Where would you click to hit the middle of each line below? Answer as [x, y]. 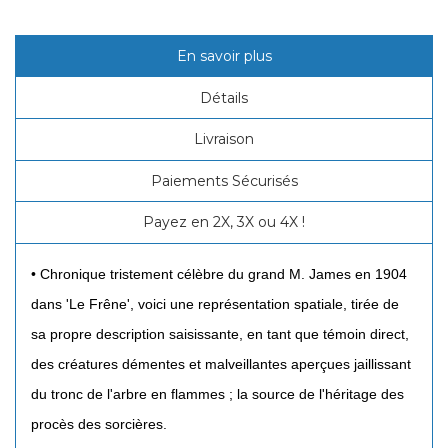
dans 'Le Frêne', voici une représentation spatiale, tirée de [215, 303]
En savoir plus [224, 56]
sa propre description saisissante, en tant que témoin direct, [220, 333]
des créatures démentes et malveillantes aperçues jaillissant [221, 363]
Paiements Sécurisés [224, 180]
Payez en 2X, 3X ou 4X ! [224, 222]
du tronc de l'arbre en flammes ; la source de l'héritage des [217, 393]
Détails [224, 97]
